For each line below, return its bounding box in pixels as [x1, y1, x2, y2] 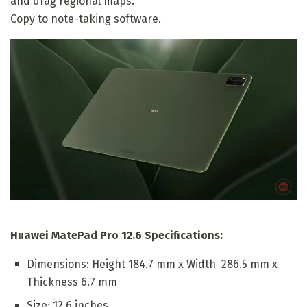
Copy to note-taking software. [10, 12, 161, 26]
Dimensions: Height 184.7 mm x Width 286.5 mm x [27, 258, 278, 271]
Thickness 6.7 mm [27, 275, 117, 289]
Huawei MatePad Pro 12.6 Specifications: [10, 229, 223, 243]
